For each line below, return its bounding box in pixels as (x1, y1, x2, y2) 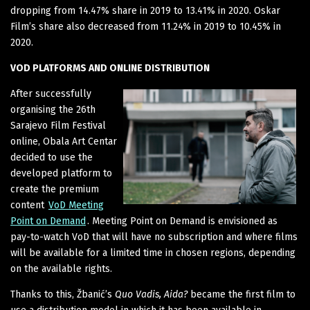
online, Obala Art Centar (10, 135, 117, 147)
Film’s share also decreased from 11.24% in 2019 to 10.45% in (10, 20, 281, 33)
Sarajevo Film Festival (10, 119, 106, 131)
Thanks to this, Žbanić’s (10, 288, 115, 300)
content (10, 199, 47, 211)
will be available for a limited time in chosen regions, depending (10, 246, 295, 259)
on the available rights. (10, 262, 112, 275)
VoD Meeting (48, 199, 104, 211)
